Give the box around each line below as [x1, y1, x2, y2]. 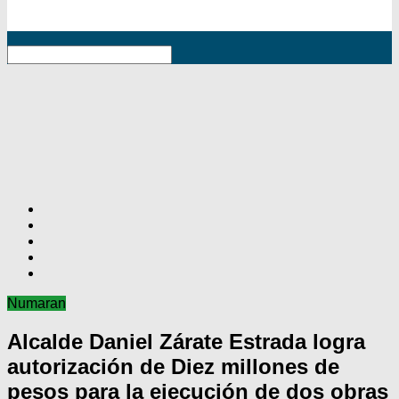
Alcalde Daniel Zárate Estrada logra [7, 330, 365, 354]
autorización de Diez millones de [7, 354, 339, 379]
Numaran [7, 296, 66, 312]
